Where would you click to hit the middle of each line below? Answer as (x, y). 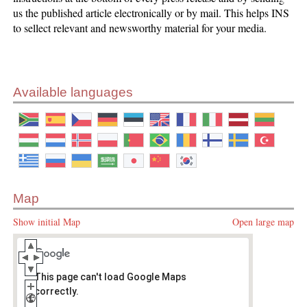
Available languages (73, 92)
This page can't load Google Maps (111, 277)
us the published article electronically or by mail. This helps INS (151, 12)
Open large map (263, 221)
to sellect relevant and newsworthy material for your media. (140, 27)
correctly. (57, 291)
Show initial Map (47, 221)
